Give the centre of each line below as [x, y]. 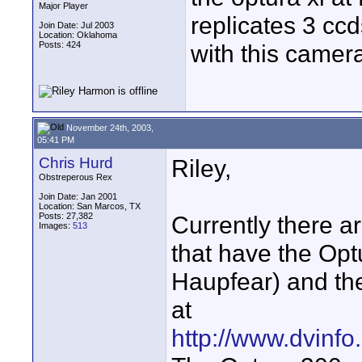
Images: [56, 225]
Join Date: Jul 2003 [76, 25]
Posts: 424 [60, 44]
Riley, [201, 168]
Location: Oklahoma [78, 35]
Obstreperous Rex [76, 177]
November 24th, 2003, [109, 127]
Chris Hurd [76, 163]
